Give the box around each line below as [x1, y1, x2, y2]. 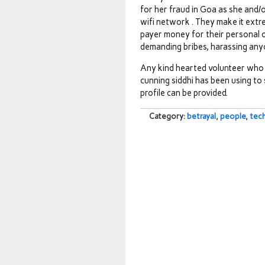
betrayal [187, 112, 216, 121]
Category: [149, 112, 187, 121]
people [220, 112, 245, 121]
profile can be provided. [140, 88, 228, 98]
